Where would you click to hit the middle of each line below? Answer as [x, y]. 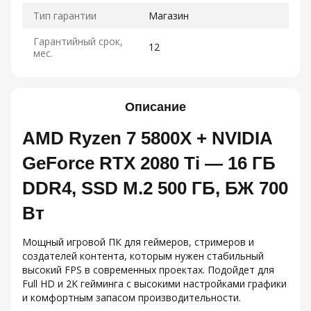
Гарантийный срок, [78, 41]
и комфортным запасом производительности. [132, 297]
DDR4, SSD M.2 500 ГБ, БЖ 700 [155, 188]
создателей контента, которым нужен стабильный [143, 256]
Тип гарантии [65, 16]
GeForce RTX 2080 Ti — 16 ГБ [149, 163]
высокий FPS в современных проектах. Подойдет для [148, 270]
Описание [155, 107]
